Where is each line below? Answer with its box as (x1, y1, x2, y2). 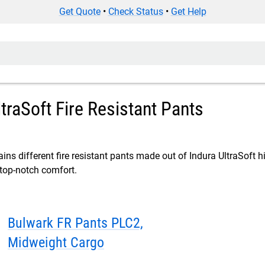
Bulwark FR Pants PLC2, (8, 215, 143, 231)
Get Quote (59, 6, 101, 17)
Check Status (108, 6, 163, 17)
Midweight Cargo (70, 234, 104, 251)
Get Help (170, 6, 206, 17)
